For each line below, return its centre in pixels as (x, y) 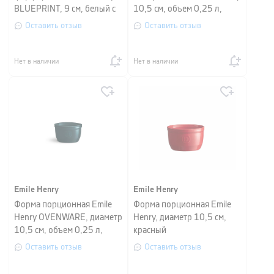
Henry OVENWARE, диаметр (68, 218)
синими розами (43, 22)
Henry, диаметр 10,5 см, (180, 218)
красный (150, 231)
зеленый (150, 22)
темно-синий (39, 243)
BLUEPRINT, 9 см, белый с (65, 9)
